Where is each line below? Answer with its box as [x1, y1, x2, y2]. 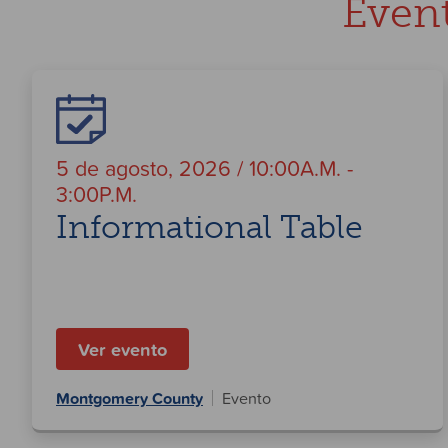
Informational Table [56, 208, 363, 247]
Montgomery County [56, 386, 203, 411]
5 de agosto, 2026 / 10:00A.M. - [56, 152, 353, 183]
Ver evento [78, 336, 167, 363]
